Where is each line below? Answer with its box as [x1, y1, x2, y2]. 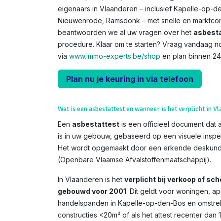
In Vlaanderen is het [58, 175, 124, 184]
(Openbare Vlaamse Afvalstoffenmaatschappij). [58, 155, 211, 164]
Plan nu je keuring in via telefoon [66, 74, 193, 84]
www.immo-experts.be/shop [69, 52, 160, 60]
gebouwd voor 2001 [58, 187, 126, 195]
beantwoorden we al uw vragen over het [58, 28, 193, 37]
